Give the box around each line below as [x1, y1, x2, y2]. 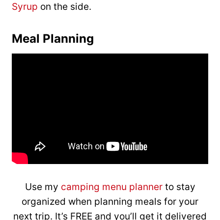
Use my [25, 181, 61, 193]
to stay [162, 181, 195, 193]
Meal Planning [12, 31, 94, 46]
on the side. [38, 1, 91, 13]
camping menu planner [60, 181, 163, 193]
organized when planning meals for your [22, 196, 198, 208]
